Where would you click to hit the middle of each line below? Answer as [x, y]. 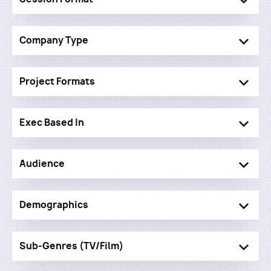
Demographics [54, 205]
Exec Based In [52, 122]
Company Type [54, 40]
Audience [42, 164]
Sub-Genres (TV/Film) [71, 246]
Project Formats [57, 81]
